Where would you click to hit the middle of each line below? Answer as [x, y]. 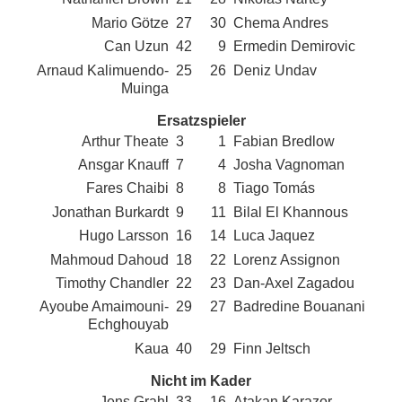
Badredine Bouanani [300, 307]
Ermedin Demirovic [295, 47]
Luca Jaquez [275, 236]
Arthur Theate [125, 141]
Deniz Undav [275, 70]
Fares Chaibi [127, 188]
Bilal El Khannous [291, 212]
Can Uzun [136, 47]
